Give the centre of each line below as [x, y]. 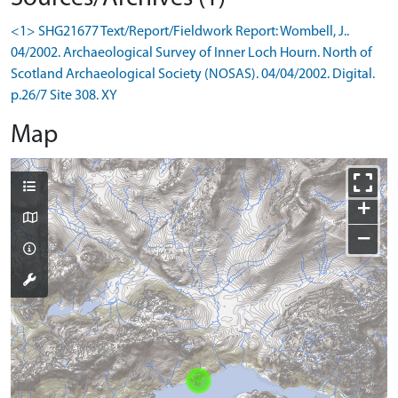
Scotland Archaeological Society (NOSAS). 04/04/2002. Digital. [193, 74]
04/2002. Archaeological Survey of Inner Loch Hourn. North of [191, 53]
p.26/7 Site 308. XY [64, 96]
